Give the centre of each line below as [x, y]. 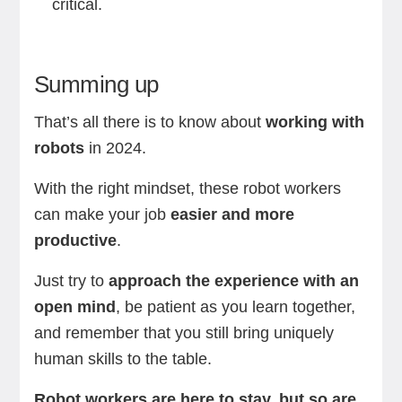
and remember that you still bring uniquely [184, 333]
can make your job [102, 214]
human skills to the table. [125, 359]
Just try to [71, 281]
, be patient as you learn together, [235, 307]
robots [59, 148]
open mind [74, 307]
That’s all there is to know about [149, 122]
